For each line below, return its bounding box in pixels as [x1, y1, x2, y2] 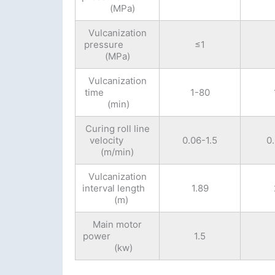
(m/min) [101, 146, 134, 158]
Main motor [93, 219, 142, 231]
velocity [89, 134, 145, 147]
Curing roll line [85, 123, 150, 135]
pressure [84, 39, 151, 51]
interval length [82, 182, 153, 195]
